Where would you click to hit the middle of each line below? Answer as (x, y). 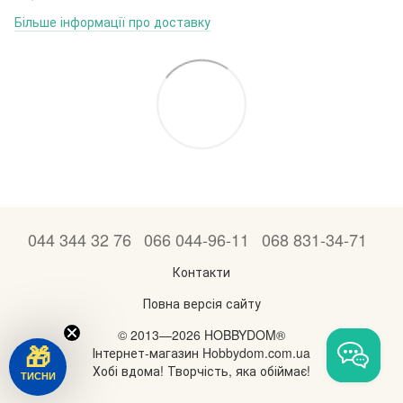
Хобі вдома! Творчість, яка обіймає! (201, 371)
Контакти (201, 272)
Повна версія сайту (201, 303)
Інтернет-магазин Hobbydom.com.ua (201, 353)
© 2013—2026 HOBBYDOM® (201, 335)
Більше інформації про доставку (112, 21)
